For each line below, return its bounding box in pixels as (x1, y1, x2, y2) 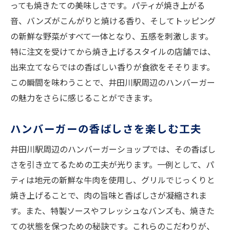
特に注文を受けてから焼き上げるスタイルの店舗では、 (10, 45, 216, 58)
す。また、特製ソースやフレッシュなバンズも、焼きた (10, 204, 215, 217)
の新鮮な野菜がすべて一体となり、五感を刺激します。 (10, 30, 213, 43)
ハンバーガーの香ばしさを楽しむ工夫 (10, 121, 202, 137)
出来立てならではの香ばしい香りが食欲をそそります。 (10, 61, 215, 73)
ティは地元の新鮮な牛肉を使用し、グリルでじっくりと (10, 174, 215, 186)
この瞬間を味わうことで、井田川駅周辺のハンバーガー (10, 76, 215, 89)
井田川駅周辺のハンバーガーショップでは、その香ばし (10, 143, 216, 156)
